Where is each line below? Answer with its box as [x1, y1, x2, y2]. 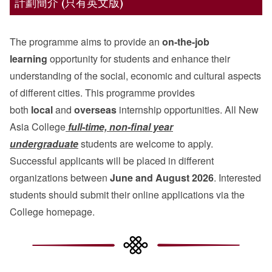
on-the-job [162, 35, 209, 49]
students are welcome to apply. [78, 137, 213, 151]
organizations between [10, 171, 110, 185]
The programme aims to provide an [10, 35, 162, 49]
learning [10, 52, 47, 66]
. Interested [214, 171, 261, 185]
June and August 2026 [110, 171, 214, 185]
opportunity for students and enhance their [47, 52, 230, 66]
